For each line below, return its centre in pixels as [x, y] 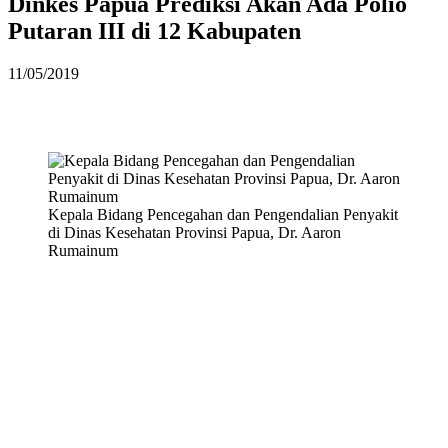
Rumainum [83, 250]
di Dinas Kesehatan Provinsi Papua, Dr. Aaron [194, 232]
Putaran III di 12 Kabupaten [154, 30]
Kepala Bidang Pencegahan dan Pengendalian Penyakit [223, 214]
